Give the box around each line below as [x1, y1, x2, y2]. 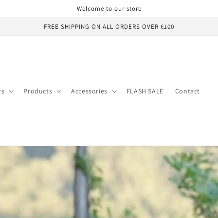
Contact [175, 86, 200, 95]
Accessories [71, 86, 108, 95]
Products [23, 86, 53, 95]
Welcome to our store [76, 4, 142, 13]
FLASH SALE [126, 86, 163, 95]
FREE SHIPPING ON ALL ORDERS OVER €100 [44, 22, 174, 31]
